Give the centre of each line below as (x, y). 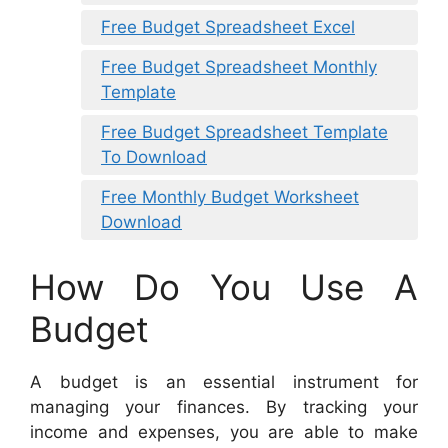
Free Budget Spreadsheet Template (244, 132)
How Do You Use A (224, 286)
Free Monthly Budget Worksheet (230, 197)
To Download (154, 157)
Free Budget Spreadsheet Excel (228, 27)
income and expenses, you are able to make (224, 431)
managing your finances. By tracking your (224, 406)
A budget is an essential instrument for (224, 381)
